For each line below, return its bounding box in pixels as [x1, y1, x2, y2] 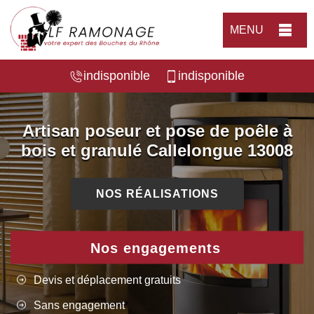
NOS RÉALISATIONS [95, 187, 219, 200]
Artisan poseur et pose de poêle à [22, 121, 292, 140]
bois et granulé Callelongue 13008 [21, 140, 293, 160]
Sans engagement [34, 299, 125, 311]
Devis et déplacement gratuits [34, 273, 181, 286]
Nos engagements [90, 240, 221, 256]
